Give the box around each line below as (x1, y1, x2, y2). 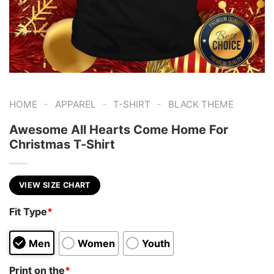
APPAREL (54, 98, 96, 110)
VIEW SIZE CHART (19, 180, 91, 190)
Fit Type (9, 206, 47, 218)
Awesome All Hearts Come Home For (9, 122, 228, 137)
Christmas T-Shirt (9, 136, 115, 152)
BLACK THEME (168, 98, 234, 110)
